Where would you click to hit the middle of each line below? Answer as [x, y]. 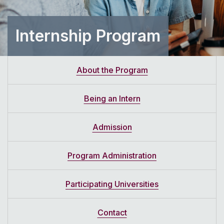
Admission [112, 127]
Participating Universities [112, 184]
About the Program [112, 70]
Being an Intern [112, 99]
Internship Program [88, 36]
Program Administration [112, 156]
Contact [112, 213]
